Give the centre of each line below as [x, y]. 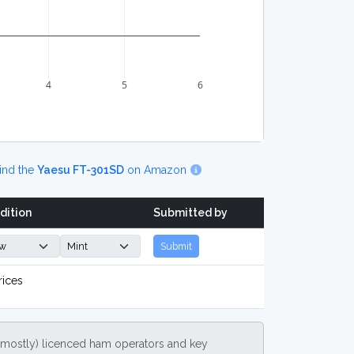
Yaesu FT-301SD [81, 170]
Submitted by [190, 213]
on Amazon [157, 170]
